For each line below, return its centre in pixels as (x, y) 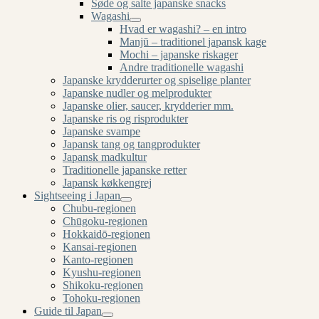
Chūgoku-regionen (105, 221)
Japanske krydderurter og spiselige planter (157, 80)
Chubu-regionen (99, 208)
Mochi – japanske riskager (179, 54)
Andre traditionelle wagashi (182, 67)
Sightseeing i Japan (77, 195)
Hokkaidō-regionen (106, 234)
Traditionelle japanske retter (125, 170)
